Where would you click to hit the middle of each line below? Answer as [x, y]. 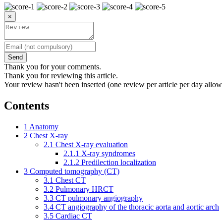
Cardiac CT [74, 216]
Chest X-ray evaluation [92, 144]
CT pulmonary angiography [99, 198]
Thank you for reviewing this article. [61, 75]
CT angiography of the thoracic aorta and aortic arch [137, 207]
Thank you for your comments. [53, 66]
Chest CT [71, 180]
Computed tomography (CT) [75, 171]
